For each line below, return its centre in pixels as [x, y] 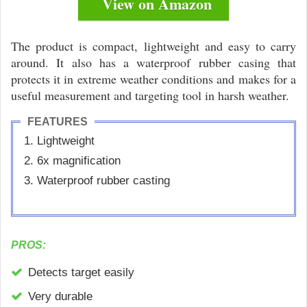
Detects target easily [81, 273]
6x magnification [79, 161]
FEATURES [58, 122]
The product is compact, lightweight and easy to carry [153, 46]
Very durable [60, 297]
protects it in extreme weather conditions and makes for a [153, 79]
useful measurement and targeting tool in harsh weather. [150, 96]
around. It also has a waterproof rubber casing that [153, 63]
